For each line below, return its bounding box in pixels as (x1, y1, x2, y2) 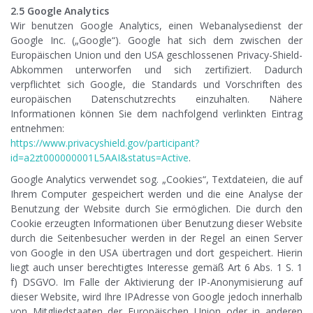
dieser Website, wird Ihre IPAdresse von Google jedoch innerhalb (10, 290, 303, 304)
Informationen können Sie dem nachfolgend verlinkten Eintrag (10, 107, 303, 121)
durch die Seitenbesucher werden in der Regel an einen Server (10, 231, 303, 245)
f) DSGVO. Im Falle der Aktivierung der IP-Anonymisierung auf (10, 275, 303, 289)
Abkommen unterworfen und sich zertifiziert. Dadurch (10, 63, 303, 77)
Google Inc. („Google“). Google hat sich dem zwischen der (10, 34, 303, 48)
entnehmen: (10, 122, 64, 136)
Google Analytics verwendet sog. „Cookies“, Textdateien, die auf (10, 173, 303, 187)
